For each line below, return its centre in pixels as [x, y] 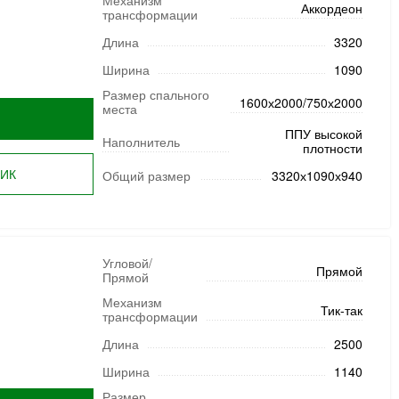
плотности [332, 148]
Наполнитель [141, 142]
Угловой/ [127, 263]
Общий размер [146, 175]
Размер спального [155, 94]
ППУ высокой [323, 134]
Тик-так [341, 310]
